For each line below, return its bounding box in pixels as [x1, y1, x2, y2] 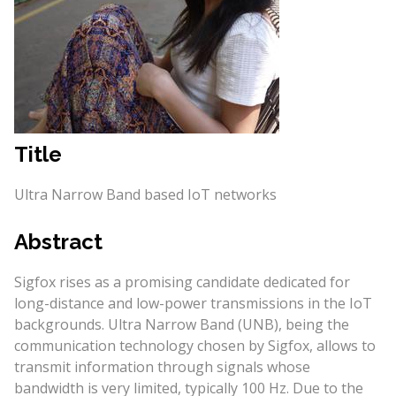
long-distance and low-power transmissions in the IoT [13, 293, 372, 313]
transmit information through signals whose [13, 356, 310, 377]
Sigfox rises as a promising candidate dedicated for [13, 271, 350, 292]
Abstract [13, 228, 103, 255]
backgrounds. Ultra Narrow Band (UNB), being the [13, 314, 349, 334]
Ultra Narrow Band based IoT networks [13, 184, 277, 204]
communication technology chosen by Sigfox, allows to [13, 335, 376, 355]
